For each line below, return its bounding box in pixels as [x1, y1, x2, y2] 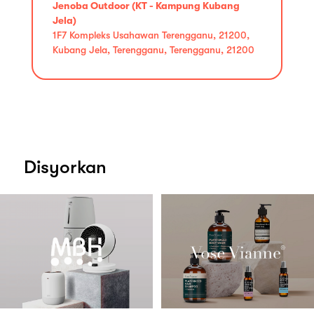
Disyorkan [24, 156, 107, 177]
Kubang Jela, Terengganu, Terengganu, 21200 [53, 43, 254, 55]
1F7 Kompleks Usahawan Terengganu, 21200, [53, 29, 250, 41]
